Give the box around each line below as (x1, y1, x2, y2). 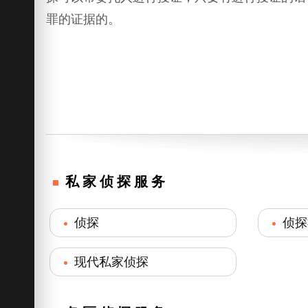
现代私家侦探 (74, 255, 149, 269)
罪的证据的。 (46, 12, 121, 27)
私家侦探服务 (65, 174, 169, 190)
